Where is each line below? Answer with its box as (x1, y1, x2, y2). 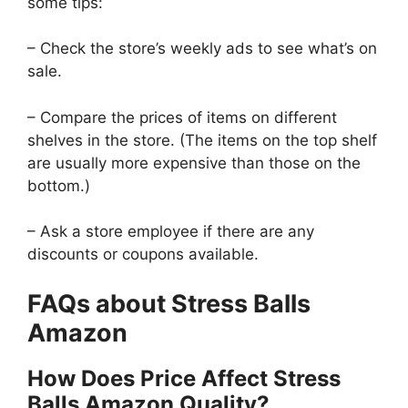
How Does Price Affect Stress (27, 364, 341, 392)
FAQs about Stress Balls (27, 288, 311, 319)
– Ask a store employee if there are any (27, 222, 314, 241)
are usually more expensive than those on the (27, 153, 361, 172)
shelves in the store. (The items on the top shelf (27, 130, 377, 149)
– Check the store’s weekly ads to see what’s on (27, 39, 377, 58)
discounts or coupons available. (27, 245, 259, 264)
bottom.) (27, 176, 90, 195)
